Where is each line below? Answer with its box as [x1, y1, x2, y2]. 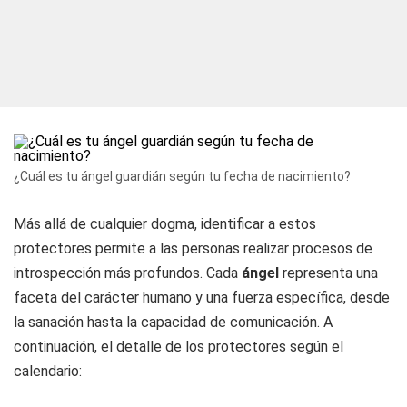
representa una [283, 264, 378, 282]
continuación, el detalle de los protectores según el [14, 338, 343, 355]
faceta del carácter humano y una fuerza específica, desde [14, 289, 390, 306]
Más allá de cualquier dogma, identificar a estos [14, 215, 316, 233]
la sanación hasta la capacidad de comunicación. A [14, 313, 333, 331]
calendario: [14, 362, 82, 380]
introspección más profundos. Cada [14, 264, 242, 282]
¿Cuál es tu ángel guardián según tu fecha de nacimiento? [14, 169, 351, 184]
